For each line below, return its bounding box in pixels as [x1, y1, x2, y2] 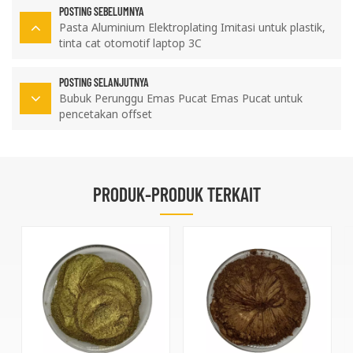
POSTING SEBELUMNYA [59, 4, 144, 18]
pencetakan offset [59, 106, 152, 121]
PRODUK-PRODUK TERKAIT [92, 182, 261, 206]
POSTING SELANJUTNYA [59, 75, 149, 89]
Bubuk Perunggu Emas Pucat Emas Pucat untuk [59, 90, 303, 106]
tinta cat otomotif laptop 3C [59, 35, 202, 50]
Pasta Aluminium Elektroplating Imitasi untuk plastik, [59, 19, 325, 35]
